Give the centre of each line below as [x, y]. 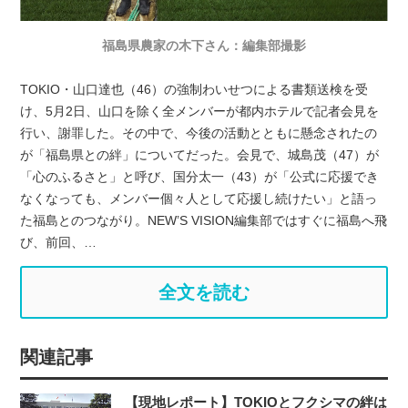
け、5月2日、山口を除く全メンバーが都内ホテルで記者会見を [200, 111]
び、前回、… [59, 242]
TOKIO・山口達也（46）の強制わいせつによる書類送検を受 [194, 89]
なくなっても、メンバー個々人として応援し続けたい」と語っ [199, 198]
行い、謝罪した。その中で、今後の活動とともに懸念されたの [199, 133]
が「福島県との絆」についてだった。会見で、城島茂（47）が [200, 154]
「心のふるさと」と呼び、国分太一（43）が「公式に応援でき [200, 176]
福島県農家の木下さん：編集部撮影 [204, 45]
